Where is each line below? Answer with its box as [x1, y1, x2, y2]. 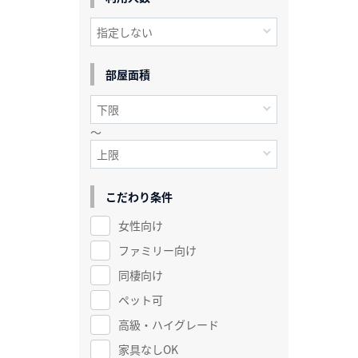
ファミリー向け [117, 241, 197, 258]
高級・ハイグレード [117, 316, 219, 332]
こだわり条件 [105, 188, 173, 205]
